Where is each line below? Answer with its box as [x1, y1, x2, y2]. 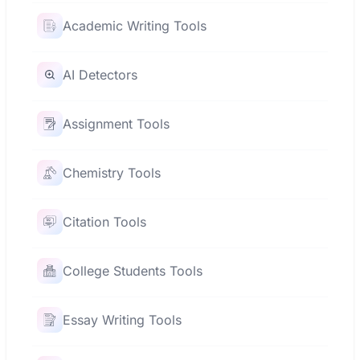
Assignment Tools [63, 116, 170, 132]
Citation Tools [63, 214, 146, 230]
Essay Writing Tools [63, 312, 182, 328]
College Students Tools [63, 263, 202, 279]
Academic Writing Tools [63, 18, 207, 34]
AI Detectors [63, 67, 137, 83]
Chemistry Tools [63, 165, 161, 181]
